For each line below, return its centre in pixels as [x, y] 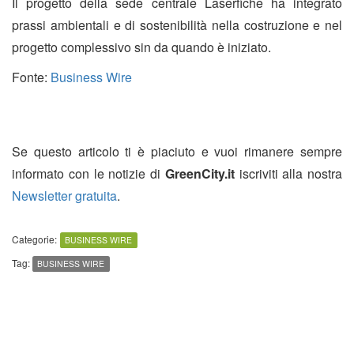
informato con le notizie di [88, 173]
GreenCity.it [200, 173]
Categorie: [34, 239]
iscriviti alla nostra [288, 173]
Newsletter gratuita [64, 196]
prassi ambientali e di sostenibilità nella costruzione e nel [177, 25]
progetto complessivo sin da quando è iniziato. [141, 47]
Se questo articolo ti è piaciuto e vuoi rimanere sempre [177, 151]
